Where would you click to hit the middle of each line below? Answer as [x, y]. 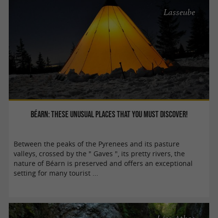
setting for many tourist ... [56, 173]
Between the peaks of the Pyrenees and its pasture [97, 144]
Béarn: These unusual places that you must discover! [109, 114]
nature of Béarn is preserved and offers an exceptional [103, 163]
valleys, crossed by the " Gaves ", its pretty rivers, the [100, 154]
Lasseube [180, 12]
